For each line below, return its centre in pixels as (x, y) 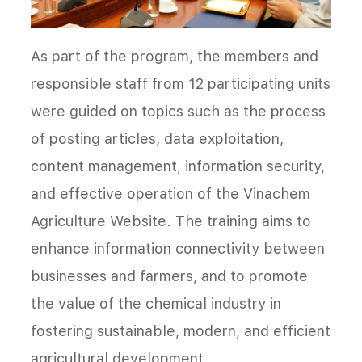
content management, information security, (178, 166)
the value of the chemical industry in (156, 303)
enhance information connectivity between (178, 248)
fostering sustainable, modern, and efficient (181, 330)
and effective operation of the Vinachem (170, 193)
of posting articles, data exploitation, (157, 138)
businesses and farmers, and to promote (169, 276)
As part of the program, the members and (175, 56)
